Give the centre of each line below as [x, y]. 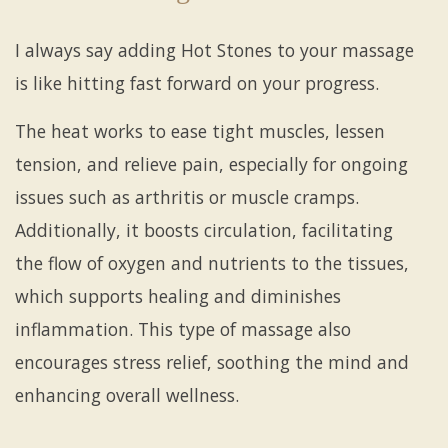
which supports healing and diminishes [178, 295]
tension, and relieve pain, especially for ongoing [211, 163]
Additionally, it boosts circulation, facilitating [204, 229]
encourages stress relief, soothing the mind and [212, 361]
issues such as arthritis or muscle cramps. [187, 196]
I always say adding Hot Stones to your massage [214, 49]
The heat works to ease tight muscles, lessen [200, 130]
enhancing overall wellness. [127, 394]
